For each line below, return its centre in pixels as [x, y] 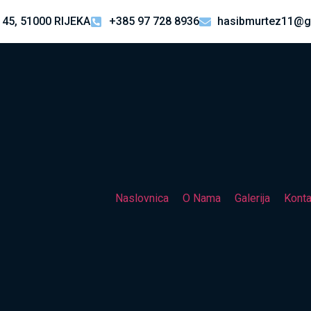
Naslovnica [142, 198]
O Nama [201, 198]
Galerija [252, 198]
